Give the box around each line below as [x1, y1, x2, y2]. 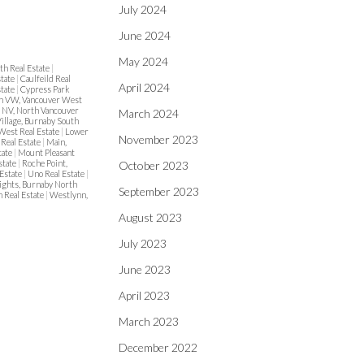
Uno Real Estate [28, 168, 86, 180]
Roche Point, [22, 158, 67, 169]
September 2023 [119, 184, 199, 198]
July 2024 [119, 2, 167, 16]
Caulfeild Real [20, 73, 71, 84]
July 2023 [119, 236, 167, 250]
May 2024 [119, 54, 168, 68]
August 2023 [119, 210, 182, 224]
